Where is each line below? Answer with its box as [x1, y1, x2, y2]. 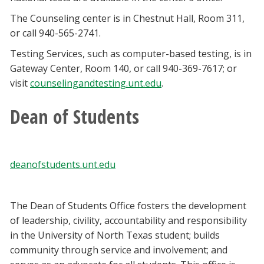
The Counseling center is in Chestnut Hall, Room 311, [10, 12, 245, 25]
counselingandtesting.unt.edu [30, 77, 161, 90]
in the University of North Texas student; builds [10, 229, 220, 242]
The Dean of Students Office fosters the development [10, 199, 246, 213]
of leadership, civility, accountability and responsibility [10, 214, 247, 227]
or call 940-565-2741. [10, 27, 101, 40]
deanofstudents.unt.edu [10, 158, 115, 171]
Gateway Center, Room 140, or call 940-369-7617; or [10, 62, 237, 75]
